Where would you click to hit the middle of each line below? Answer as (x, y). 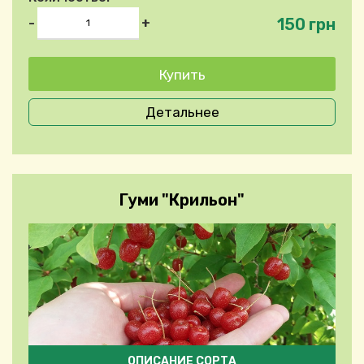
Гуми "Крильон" (182, 200)
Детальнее (182, 113)
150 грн (306, 24)
